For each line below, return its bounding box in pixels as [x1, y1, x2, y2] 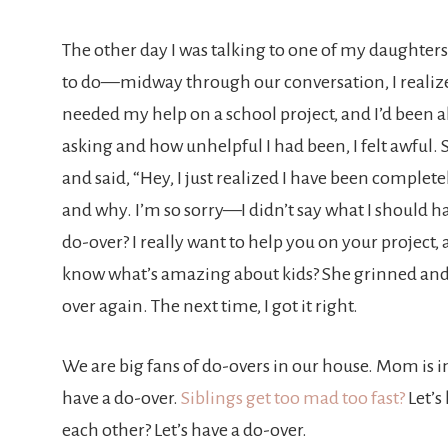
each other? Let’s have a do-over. [62, 420, 307, 440]
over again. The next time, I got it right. [62, 296, 361, 316]
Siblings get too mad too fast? [181, 388, 405, 408]
